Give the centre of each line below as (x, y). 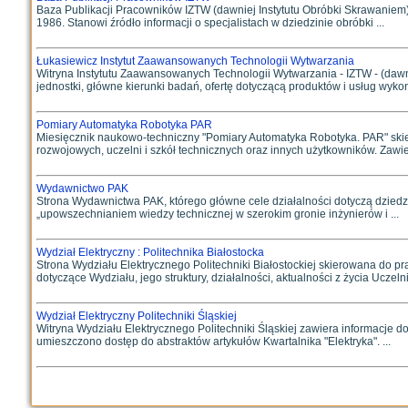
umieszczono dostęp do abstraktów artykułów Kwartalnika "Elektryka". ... (213, 342)
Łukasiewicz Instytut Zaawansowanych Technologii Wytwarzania (195, 61)
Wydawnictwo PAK (82, 189)
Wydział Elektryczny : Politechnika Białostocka (150, 252)
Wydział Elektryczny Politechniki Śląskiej (136, 316)
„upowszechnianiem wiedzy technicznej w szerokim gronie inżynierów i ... (217, 214)
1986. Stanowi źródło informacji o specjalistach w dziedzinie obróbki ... (210, 23)
